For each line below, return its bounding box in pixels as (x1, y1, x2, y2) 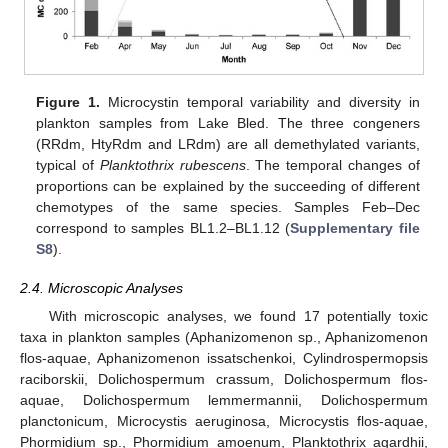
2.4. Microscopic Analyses (20, 279, 183, 296)
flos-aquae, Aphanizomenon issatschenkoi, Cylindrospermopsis (20, 349, 428, 366)
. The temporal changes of (245, 157, 420, 174)
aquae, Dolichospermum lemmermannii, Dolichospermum (20, 391, 428, 408)
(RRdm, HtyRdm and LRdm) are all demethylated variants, (36, 136, 420, 153)
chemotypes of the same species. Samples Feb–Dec (36, 199, 420, 216)
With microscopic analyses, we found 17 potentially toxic (48, 307, 428, 324)
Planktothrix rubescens (99, 157, 246, 174)
